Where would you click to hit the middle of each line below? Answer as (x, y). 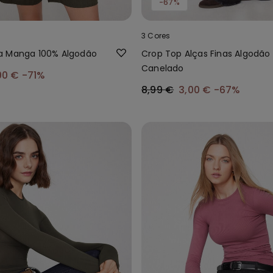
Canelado (163, 68)
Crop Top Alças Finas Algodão (206, 53)
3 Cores (156, 35)
